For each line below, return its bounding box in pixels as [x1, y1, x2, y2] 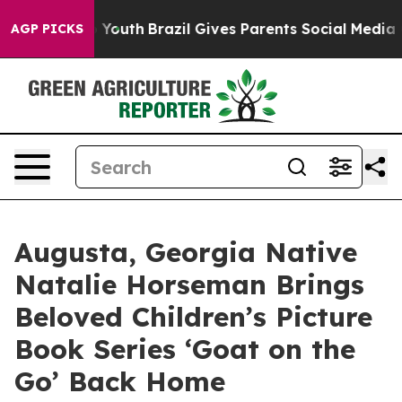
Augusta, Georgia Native [14, 235, 357, 269]
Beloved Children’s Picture [14, 300, 372, 334]
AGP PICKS [11, 21, 83, 37]
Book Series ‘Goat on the [14, 332, 355, 366]
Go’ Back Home [14, 364, 225, 398]
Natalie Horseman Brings [14, 267, 364, 301]
